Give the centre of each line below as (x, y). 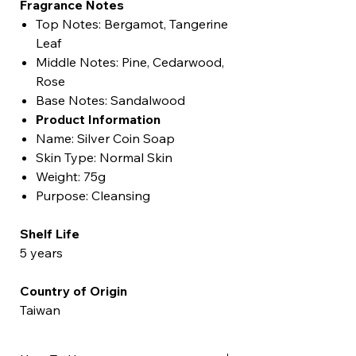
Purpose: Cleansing (93, 196)
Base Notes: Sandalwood (110, 101)
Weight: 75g (71, 177)
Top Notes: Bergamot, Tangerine (132, 24)
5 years (41, 253)
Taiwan (40, 310)
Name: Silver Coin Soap (105, 139)
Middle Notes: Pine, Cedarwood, (130, 62)
